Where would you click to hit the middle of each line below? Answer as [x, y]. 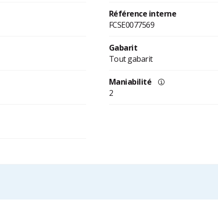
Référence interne [143, 14]
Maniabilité [130, 82]
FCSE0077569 [132, 25]
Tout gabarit [131, 59]
